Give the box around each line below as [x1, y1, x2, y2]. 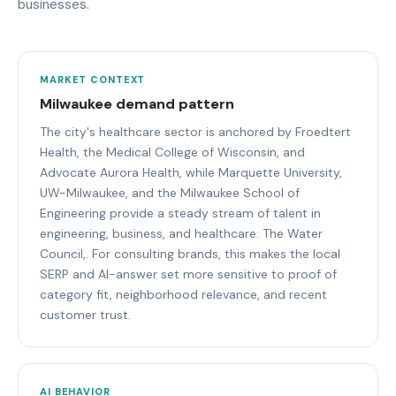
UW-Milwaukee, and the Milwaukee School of [40, 184, 300, 201]
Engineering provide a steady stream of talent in [40, 204, 321, 221]
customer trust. [40, 306, 131, 323]
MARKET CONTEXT [40, 72, 146, 86]
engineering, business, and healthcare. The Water [40, 225, 323, 241]
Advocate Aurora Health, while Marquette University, [40, 164, 342, 180]
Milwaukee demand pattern [40, 94, 234, 113]
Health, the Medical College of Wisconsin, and [40, 143, 305, 160]
